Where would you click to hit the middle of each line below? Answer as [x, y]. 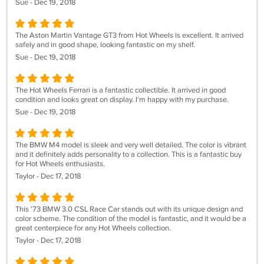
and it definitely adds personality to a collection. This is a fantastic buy [128, 154]
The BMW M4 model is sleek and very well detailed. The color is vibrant [131, 145]
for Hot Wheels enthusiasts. [60, 164]
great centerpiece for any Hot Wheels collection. [93, 228]
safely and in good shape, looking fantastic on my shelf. [105, 45]
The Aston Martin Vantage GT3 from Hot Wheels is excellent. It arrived [129, 35]
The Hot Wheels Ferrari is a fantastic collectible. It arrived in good [121, 90]
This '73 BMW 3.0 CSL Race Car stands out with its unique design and [129, 209]
